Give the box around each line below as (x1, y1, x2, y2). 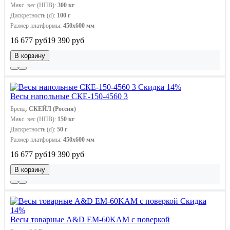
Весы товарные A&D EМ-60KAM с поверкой (10, 215, 170, 224)
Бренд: (10, 105, 29, 112)
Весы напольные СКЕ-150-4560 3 (10, 91, 128, 101)
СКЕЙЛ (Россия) (29, 105, 76, 112)
